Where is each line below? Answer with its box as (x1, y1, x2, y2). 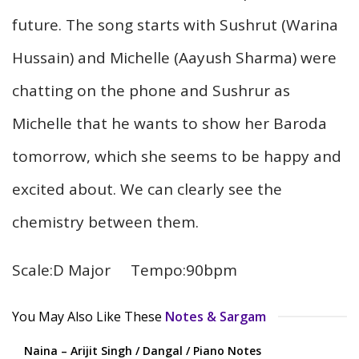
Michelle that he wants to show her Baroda (12, 112, 327, 134)
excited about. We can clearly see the (12, 178, 282, 200)
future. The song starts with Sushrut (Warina (12, 14, 338, 35)
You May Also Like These (12, 307, 162, 325)
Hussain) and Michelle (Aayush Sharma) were (12, 46, 337, 68)
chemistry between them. (12, 211, 199, 232)
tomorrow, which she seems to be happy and (12, 145, 341, 167)
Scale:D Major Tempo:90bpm (12, 259, 237, 280)
